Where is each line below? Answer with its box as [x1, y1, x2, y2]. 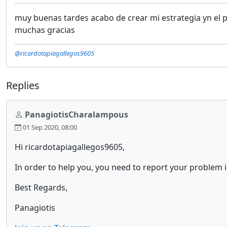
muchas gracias [15, 24, 75, 35]
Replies [6, 79, 40, 92]
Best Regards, [15, 182, 67, 193]
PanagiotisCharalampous [25, 109, 128, 120]
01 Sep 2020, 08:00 [21, 123, 77, 132]
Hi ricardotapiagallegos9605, [15, 141, 125, 153]
